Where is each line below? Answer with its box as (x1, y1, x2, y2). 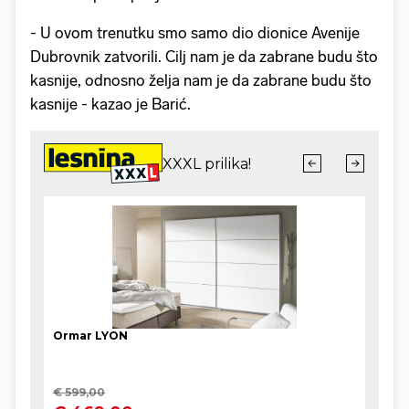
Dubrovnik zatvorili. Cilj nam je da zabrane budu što (30, 47, 378, 67)
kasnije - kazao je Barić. (30, 95, 191, 114)
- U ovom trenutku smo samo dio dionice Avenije (30, 24, 360, 43)
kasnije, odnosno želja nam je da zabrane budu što (30, 71, 372, 90)
